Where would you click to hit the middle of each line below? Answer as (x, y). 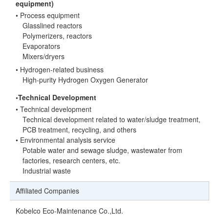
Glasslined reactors (53, 25)
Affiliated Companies (48, 191)
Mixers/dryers (44, 56)
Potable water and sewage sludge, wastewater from (103, 150)
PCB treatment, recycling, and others (80, 130)
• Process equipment (48, 15)
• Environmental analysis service (66, 140)
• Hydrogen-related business (60, 69)
